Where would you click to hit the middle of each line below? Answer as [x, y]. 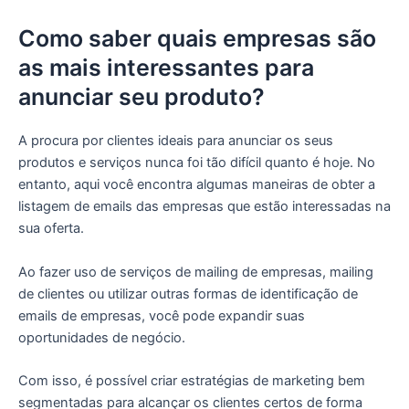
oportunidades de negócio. [102, 337]
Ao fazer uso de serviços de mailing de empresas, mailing [196, 272]
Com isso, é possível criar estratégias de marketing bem [192, 381]
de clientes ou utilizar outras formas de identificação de [188, 294]
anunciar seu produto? [142, 97]
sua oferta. [51, 229]
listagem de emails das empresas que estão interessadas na [204, 207]
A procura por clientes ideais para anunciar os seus [176, 141]
